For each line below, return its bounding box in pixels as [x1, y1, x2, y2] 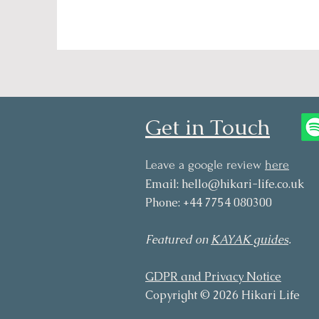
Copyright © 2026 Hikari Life [145, 288, 300, 303]
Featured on [145, 232, 211, 247]
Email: [145, 177, 182, 192]
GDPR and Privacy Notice [145, 269, 281, 284]
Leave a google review [145, 158, 265, 172]
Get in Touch [145, 113, 270, 141]
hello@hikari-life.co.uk [182, 177, 304, 192]
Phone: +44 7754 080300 [145, 195, 272, 210]
